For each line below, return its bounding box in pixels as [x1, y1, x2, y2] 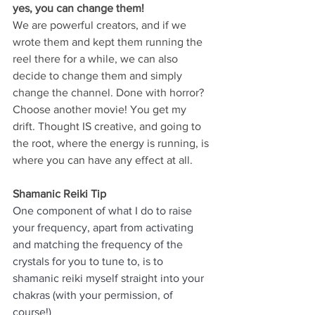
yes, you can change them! [13, 1, 144, 14]
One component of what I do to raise [13, 204, 195, 217]
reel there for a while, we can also [13, 52, 181, 65]
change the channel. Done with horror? [13, 86, 207, 98]
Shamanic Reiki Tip [13, 187, 106, 200]
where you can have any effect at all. [13, 153, 195, 166]
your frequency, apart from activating [13, 221, 196, 233]
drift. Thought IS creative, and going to [13, 120, 204, 132]
